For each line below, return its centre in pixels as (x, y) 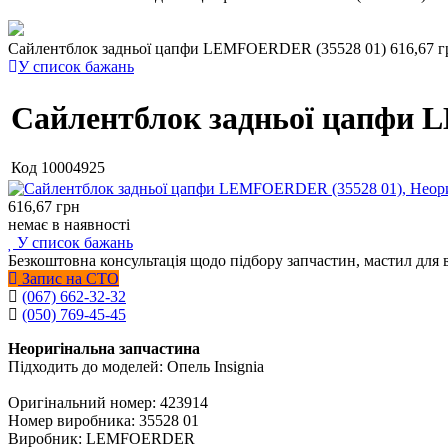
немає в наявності (69, 224)
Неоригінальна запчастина (104, 348)
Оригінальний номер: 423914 (108, 402)
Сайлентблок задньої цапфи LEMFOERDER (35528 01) (199, 48)
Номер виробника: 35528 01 (103, 420)
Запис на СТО (68, 278)
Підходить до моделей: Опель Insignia (136, 366)
